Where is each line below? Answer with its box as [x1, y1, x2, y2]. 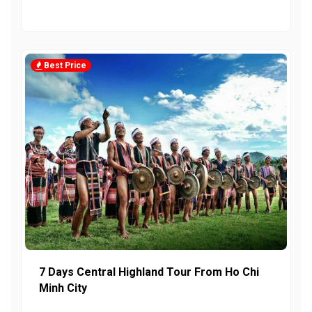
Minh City [39, 281, 87, 295]
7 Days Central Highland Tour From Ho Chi [39, 265, 259, 279]
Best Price [42, 60, 86, 70]
